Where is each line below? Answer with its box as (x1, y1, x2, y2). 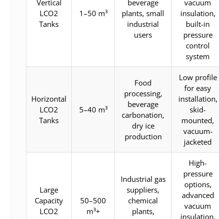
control (186, 41, 210, 50)
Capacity (35, 196, 64, 205)
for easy (184, 83, 212, 93)
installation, (178, 94, 218, 104)
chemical (128, 196, 158, 205)
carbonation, (122, 110, 165, 120)
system (186, 51, 210, 61)
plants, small (122, 8, 165, 18)
